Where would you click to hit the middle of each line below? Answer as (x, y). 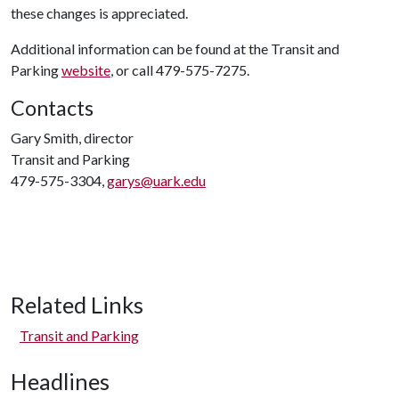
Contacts (52, 108)
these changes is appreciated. (99, 13)
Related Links (77, 305)
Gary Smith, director (72, 138)
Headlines (60, 381)
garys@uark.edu (156, 180)
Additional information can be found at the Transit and (175, 49)
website (86, 70)
